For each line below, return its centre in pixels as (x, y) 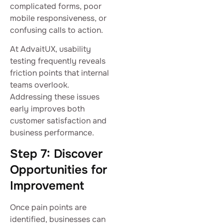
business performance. (52, 133)
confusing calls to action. (56, 30)
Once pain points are (48, 208)
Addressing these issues (55, 97)
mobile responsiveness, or (58, 18)
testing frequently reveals (58, 61)
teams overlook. (40, 85)
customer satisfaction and (58, 121)
